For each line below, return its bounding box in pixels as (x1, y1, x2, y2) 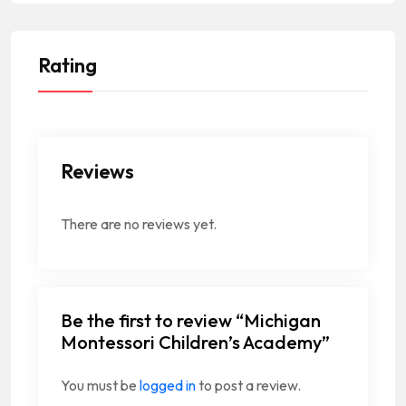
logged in (140, 375, 196, 394)
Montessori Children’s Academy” (61, 330, 330, 353)
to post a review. (196, 375, 301, 394)
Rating (38, 52, 97, 78)
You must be (61, 375, 140, 394)
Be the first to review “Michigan (61, 308, 321, 332)
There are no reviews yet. (61, 214, 217, 233)
